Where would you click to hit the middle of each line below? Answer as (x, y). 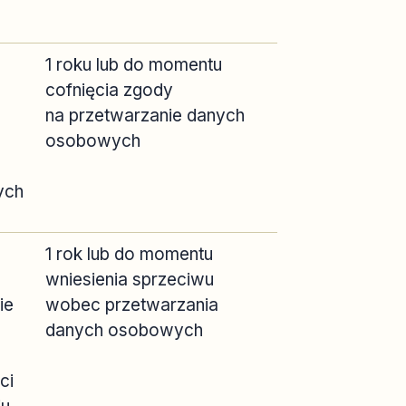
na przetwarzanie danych (145, 116)
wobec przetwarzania (132, 305)
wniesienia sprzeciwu (130, 280)
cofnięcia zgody (109, 90)
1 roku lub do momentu (134, 65)
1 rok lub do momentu (129, 254)
